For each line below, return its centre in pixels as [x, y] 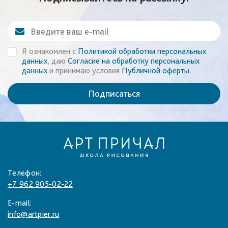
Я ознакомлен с [50, 51]
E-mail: [20, 203]
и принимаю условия [84, 70]
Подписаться [114, 93]
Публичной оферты [155, 70]
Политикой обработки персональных [142, 51]
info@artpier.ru [34, 214]
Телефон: [25, 173]
